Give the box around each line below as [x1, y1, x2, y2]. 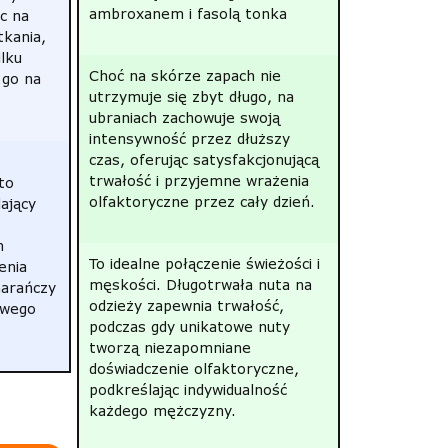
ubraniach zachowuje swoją [88, 109, 280, 126]
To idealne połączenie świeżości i [88, 255, 320, 272]
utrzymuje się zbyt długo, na [88, 88, 294, 105]
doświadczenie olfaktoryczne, [88, 360, 299, 377]
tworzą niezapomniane [88, 339, 251, 356]
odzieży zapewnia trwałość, [88, 297, 284, 314]
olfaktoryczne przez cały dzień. [88, 193, 315, 210]
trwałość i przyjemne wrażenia [88, 172, 309, 189]
